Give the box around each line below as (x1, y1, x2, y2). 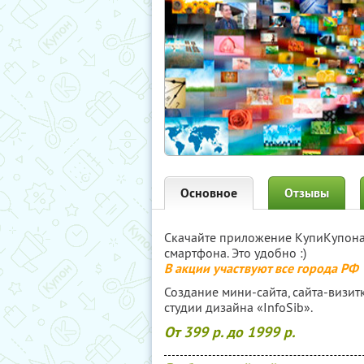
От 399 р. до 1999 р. (164, 323, 295, 341)
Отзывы (284, 184, 329, 201)
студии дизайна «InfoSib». (164, 299, 313, 315)
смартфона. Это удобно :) (164, 245, 306, 261)
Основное (180, 184, 237, 201)
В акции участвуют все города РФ (164, 260, 358, 277)
